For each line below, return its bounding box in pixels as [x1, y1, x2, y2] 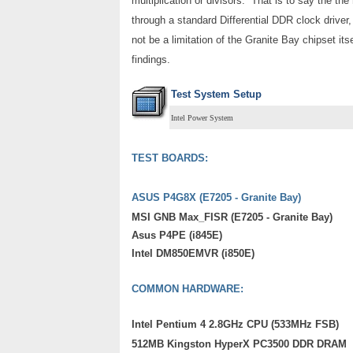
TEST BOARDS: [132, 152, 208, 164]
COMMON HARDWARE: [132, 283, 243, 295]
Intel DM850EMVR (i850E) [132, 247, 255, 259]
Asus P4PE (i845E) [132, 229, 222, 241]
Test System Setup [171, 88, 262, 100]
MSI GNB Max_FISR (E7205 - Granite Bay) [132, 211, 333, 223]
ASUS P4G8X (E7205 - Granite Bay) [132, 191, 301, 203]
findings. [132, 54, 170, 65]
